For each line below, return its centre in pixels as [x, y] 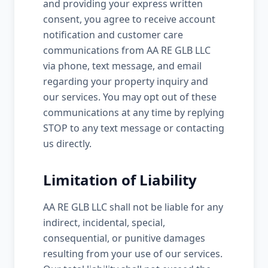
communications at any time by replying [134, 112]
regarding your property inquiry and [126, 81]
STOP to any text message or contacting [134, 128]
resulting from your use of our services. [133, 254]
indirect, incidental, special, [104, 223]
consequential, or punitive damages [124, 238]
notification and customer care [113, 35]
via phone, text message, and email [122, 66]
